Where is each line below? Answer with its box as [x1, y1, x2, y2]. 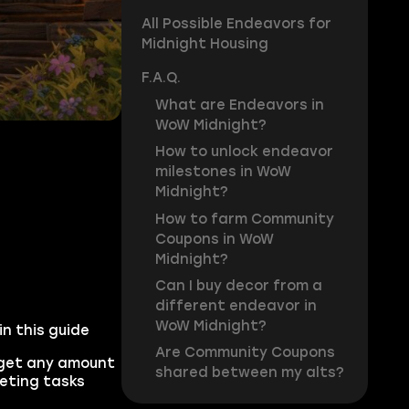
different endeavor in [154, 298, 317, 315]
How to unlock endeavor [154, 143, 333, 161]
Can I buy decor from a [154, 278, 322, 295]
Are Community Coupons [154, 344, 335, 362]
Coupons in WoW [154, 230, 274, 247]
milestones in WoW [154, 163, 291, 181]
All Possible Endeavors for [141, 16, 331, 33]
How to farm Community [154, 210, 334, 227]
